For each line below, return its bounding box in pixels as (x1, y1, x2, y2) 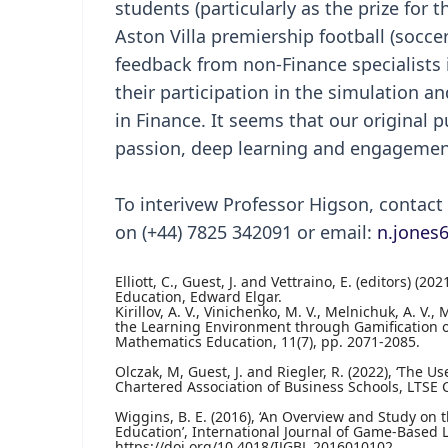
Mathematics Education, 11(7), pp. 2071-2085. (115, 332, 420, 351)
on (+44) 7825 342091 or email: (115, 220, 377, 244)
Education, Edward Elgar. (115, 287, 282, 306)
